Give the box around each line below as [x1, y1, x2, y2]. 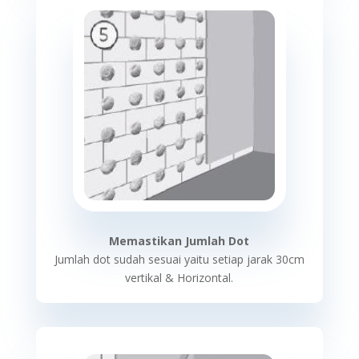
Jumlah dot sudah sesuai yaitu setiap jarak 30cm [54, 252, 305, 267]
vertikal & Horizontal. [125, 270, 234, 285]
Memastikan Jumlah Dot [109, 233, 250, 248]
